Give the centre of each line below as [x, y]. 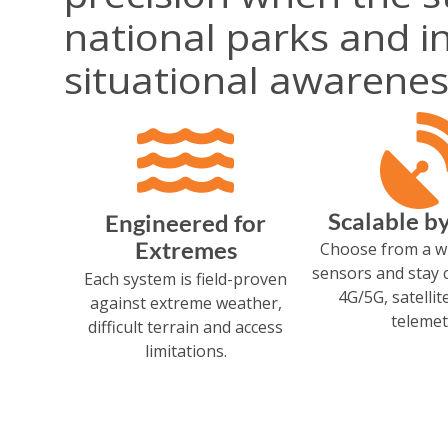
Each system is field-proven [186, 279]
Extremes [185, 250]
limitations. [185, 351]
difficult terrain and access [186, 327]
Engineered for [186, 223]
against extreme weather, [185, 303]
